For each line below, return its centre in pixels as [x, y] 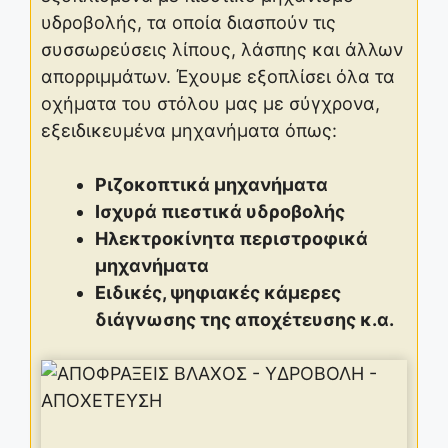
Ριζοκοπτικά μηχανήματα [211, 185]
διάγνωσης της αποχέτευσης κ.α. [244, 320]
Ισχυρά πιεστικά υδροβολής [220, 212]
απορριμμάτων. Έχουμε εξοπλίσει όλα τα [218, 77]
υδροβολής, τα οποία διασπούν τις [188, 23]
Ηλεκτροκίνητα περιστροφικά [231, 239]
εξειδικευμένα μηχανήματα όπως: [189, 131]
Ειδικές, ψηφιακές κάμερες [218, 293]
